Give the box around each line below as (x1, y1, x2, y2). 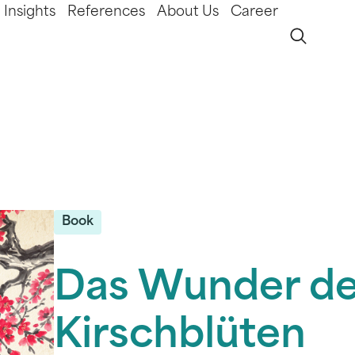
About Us (157, 6, 219, 19)
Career (231, 6, 278, 19)
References (67, 6, 145, 19)
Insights (4, 6, 55, 19)
